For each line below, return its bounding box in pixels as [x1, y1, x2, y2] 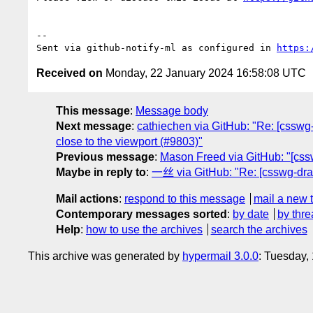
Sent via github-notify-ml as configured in [36, 42, 277, 53]
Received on [36, 66, 103, 79]
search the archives [210, 223, 307, 235]
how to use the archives [86, 223, 203, 235]
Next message [56, 119, 131, 132]
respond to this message [124, 192, 245, 205]
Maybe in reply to [56, 166, 146, 178]
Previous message [56, 150, 154, 163]
